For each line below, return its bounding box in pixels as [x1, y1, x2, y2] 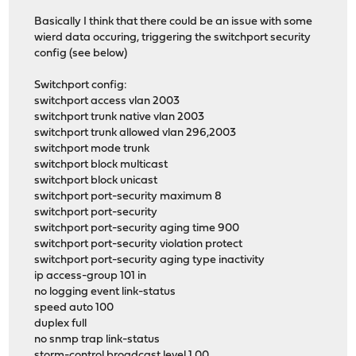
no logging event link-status [34, 286, 176, 299]
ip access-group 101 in [34, 270, 147, 283]
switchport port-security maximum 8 [34, 191, 222, 203]
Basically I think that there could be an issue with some [34, 16, 313, 29]
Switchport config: [34, 79, 128, 92]
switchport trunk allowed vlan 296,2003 [34, 127, 237, 140]
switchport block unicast [34, 175, 158, 188]
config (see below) [34, 48, 128, 60]
